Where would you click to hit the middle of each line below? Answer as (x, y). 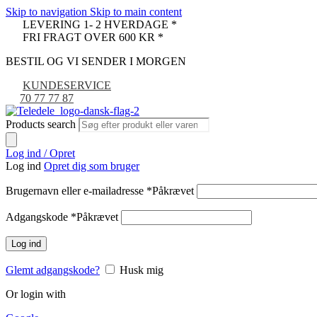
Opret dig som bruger (92, 166)
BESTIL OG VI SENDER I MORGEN (96, 61)
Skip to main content (136, 12)
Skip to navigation (48, 12)
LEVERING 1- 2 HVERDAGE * (98, 24)
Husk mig (142, 270)
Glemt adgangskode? (53, 270)
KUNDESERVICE (67, 85)
